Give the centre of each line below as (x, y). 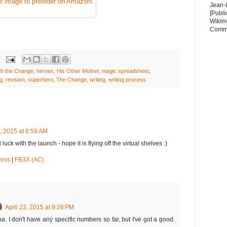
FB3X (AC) (29, 160)
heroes (45, 71)
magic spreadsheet (125, 71)
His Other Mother (78, 71)
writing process (127, 80)
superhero (41, 80)
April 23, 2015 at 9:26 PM (40, 207)
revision (15, 80)
